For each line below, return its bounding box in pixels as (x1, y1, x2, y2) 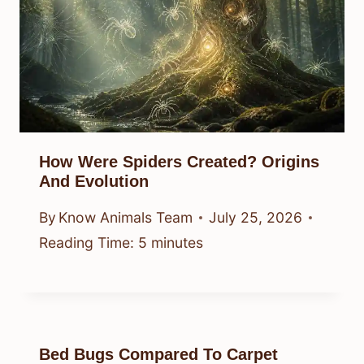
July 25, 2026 (209, 209, 303, 227)
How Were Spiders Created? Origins (39, 152, 319, 171)
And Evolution (39, 171, 149, 190)
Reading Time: (39, 234, 134, 252)
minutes (151, 234, 203, 252)
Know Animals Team (58, 209, 193, 227)
